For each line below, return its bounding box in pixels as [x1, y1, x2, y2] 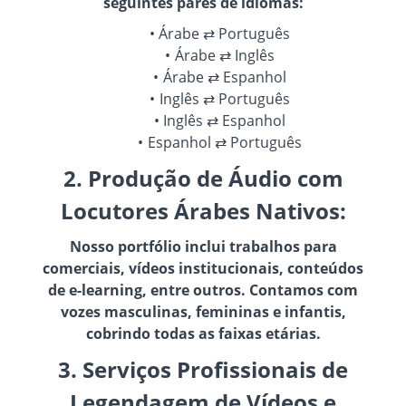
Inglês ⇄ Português [159, 88, 290, 109]
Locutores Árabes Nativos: [60, 195, 346, 226]
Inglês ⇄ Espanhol [163, 110, 286, 130]
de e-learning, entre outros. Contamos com [48, 279, 358, 300]
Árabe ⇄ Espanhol [162, 66, 286, 87]
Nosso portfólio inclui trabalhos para [69, 236, 337, 256]
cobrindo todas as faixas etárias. [85, 323, 321, 343]
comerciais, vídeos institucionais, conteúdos [43, 257, 363, 278]
